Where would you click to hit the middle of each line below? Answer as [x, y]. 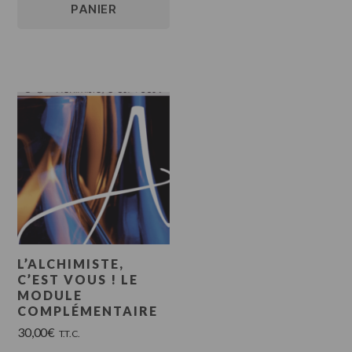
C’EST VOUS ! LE [78, 279]
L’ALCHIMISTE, [71, 263]
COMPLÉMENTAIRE [88, 310]
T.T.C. [69, 333]
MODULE [50, 295]
